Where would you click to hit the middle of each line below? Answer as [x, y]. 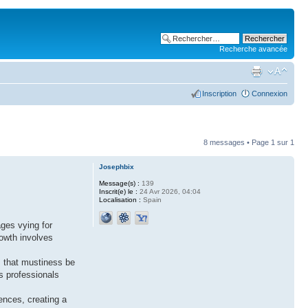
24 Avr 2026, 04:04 [169, 191]
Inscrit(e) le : [118, 191]
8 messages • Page [237, 142]
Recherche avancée [253, 49]
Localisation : [120, 200]
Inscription [219, 93]
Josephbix [116, 167]
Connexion [269, 93]
